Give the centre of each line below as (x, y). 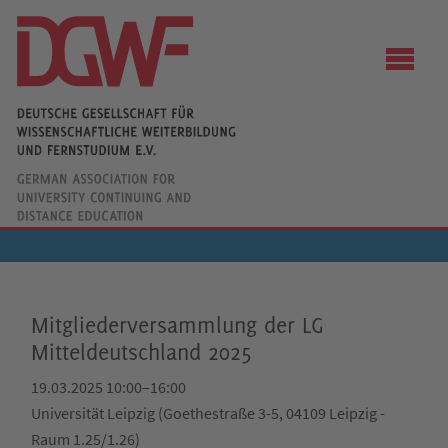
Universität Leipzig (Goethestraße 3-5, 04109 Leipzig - (208, 413)
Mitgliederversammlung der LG (177, 325)
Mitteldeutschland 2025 (141, 352)
